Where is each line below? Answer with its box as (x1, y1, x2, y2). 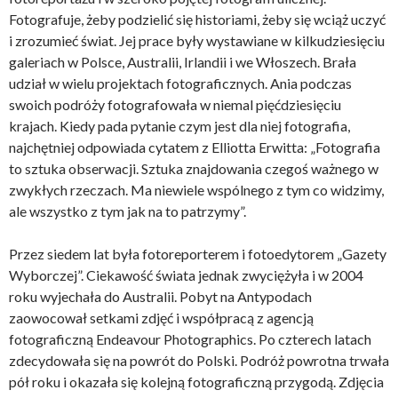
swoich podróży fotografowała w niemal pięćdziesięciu (9, 95, 341, 113)
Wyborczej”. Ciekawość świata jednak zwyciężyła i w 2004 (9, 266, 363, 283)
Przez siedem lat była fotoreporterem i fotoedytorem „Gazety (9, 244, 386, 262)
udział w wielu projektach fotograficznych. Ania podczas (9, 74, 352, 92)
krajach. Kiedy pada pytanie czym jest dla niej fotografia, (9, 116, 350, 134)
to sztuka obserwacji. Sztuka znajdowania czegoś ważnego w (9, 159, 378, 177)
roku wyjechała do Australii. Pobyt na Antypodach (9, 287, 312, 305)
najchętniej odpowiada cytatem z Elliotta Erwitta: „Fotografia (9, 138, 380, 155)
